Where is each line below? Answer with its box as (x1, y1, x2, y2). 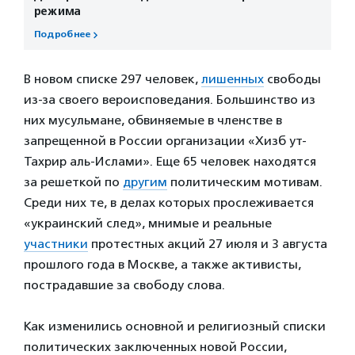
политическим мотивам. (167, 174, 323, 190)
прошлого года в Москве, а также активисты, (24, 257, 301, 273)
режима (33, 4, 81, 19)
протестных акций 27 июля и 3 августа (88, 236, 327, 252)
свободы (264, 71, 321, 87)
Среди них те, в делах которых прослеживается (24, 195, 314, 211)
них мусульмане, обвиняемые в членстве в (24, 113, 282, 128)
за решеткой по (24, 174, 123, 190)
